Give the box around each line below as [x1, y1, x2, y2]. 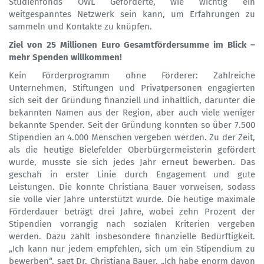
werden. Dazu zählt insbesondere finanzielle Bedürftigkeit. [9, 231, 255, 242]
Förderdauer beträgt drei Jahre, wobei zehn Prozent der [9, 206, 255, 217]
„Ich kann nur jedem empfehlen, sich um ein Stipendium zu [9, 243, 255, 255]
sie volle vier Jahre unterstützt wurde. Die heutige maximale [9, 194, 255, 205]
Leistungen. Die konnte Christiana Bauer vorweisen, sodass [9, 181, 255, 193]
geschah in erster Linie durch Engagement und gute [9, 169, 255, 180]
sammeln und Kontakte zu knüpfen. [9, 21, 152, 32]
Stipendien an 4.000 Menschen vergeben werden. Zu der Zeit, [9, 132, 255, 143]
